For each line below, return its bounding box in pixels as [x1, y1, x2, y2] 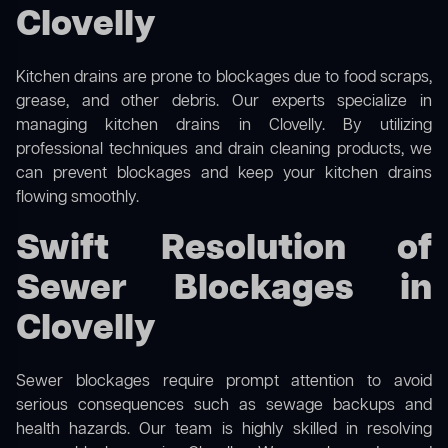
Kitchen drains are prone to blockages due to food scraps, [16, 67, 432, 90]
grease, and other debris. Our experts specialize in [16, 91, 432, 114]
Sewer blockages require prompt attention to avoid [16, 371, 432, 394]
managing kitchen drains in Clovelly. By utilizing [16, 115, 432, 138]
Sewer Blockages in [16, 265, 432, 315]
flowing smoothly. [16, 187, 139, 210]
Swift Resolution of [16, 225, 432, 275]
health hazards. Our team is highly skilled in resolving [16, 419, 432, 442]
